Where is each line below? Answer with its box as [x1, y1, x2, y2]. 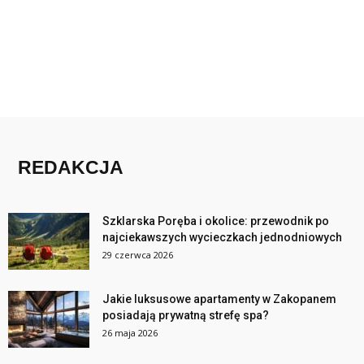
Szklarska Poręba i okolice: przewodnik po [102, 214, 329, 227]
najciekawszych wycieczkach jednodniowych [102, 230, 342, 244]
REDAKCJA [18, 156, 123, 178]
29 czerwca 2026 [102, 248, 173, 261]
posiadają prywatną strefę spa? [102, 308, 269, 322]
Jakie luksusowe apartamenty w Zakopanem [102, 292, 336, 305]
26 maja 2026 [102, 326, 158, 339]
